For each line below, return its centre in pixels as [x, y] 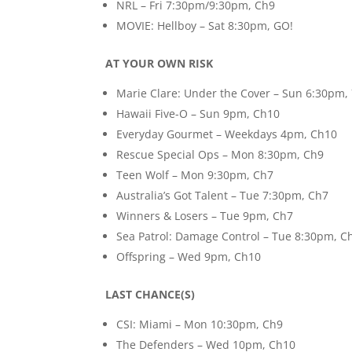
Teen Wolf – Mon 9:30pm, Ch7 [195, 175]
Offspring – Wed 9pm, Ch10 [189, 257]
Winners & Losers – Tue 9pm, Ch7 [205, 216]
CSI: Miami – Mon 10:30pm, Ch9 [200, 324]
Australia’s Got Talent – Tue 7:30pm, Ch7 [223, 196]
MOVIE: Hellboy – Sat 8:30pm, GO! [205, 26]
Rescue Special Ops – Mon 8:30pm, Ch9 [220, 155]
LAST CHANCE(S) [150, 295]
